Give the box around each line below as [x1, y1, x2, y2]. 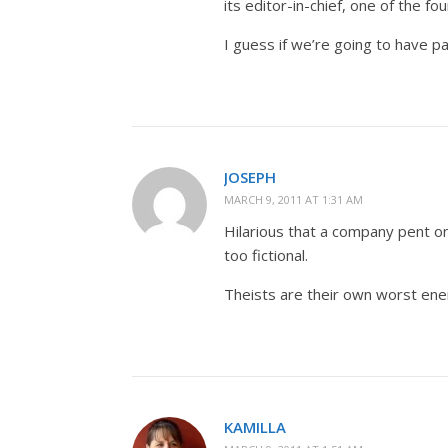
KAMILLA [224, 417, 286, 437]
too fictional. [224, 245, 308, 265]
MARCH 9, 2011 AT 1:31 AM [224, 192, 363, 207]
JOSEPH [224, 167, 276, 187]
